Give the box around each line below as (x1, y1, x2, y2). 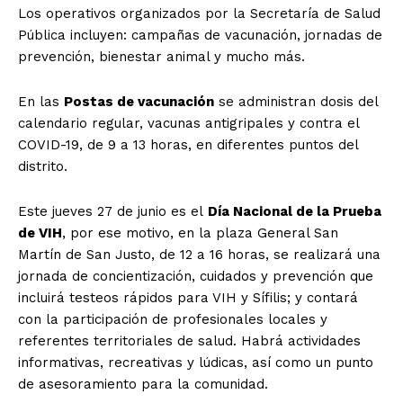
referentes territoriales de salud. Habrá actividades (18, 332, 361, 349)
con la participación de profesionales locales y (18, 310, 327, 327)
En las (18, 93, 64, 110)
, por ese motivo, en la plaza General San (62, 224, 338, 241)
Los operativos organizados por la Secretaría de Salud (18, 4, 381, 22)
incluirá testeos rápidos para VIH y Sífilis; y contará (18, 289, 358, 306)
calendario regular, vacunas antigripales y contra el (18, 114, 359, 131)
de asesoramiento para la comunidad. (18, 375, 268, 392)
